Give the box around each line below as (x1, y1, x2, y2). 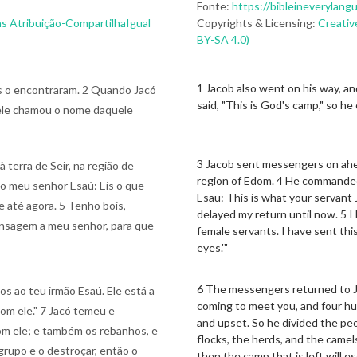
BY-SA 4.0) (197, 33, 250, 46)
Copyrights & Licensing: (197, 16, 319, 29)
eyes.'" (197, 241, 229, 254)
